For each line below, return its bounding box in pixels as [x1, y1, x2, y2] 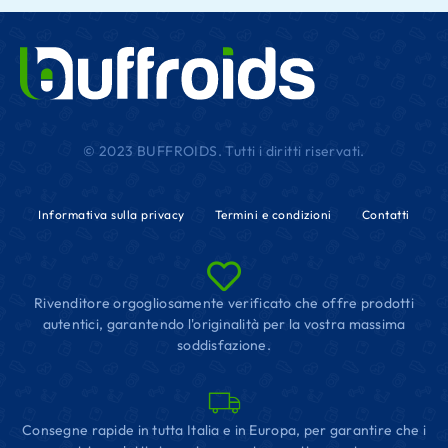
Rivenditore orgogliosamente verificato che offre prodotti [34, 294, 414, 312]
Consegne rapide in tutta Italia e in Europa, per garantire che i [22, 421, 426, 439]
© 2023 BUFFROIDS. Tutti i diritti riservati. [83, 142, 365, 160]
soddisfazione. [177, 336, 271, 354]
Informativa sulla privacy [38, 207, 185, 222]
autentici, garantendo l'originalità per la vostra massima [42, 315, 406, 333]
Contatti [361, 207, 410, 222]
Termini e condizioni [214, 207, 332, 222]
